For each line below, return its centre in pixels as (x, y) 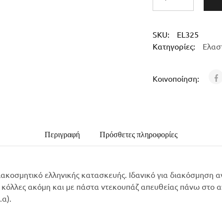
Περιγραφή (62, 135)
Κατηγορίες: (174, 46)
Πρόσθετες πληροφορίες (139, 135)
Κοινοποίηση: (177, 78)
